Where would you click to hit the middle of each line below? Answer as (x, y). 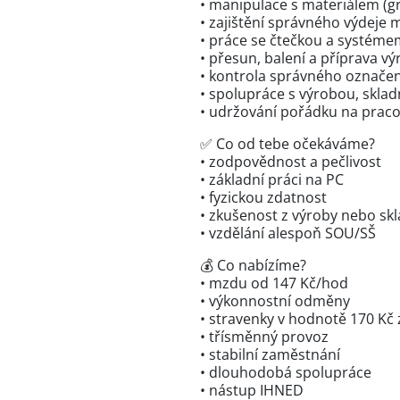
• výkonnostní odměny (275, 301)
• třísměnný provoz (264, 337)
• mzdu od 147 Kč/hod (274, 283)
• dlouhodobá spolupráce (286, 372)
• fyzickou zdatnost (263, 197)
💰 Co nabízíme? (253, 265)
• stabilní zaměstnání (270, 354)
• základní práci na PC (272, 179)
